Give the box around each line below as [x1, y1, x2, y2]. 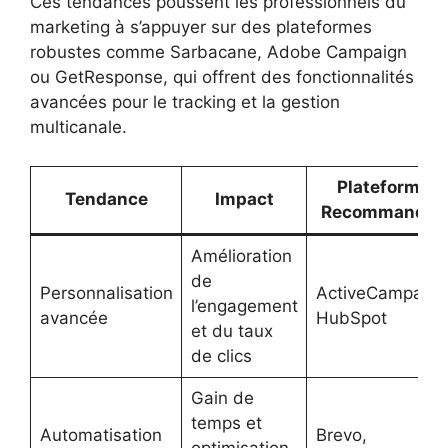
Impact [214, 188, 274, 209]
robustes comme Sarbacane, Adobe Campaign [30, 42, 407, 63]
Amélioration [190, 245, 292, 266]
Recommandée [321, 201, 446, 222]
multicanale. [30, 117, 127, 138]
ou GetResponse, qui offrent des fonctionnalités [30, 67, 414, 88]
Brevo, [315, 424, 367, 445]
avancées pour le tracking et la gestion [30, 92, 340, 113]
